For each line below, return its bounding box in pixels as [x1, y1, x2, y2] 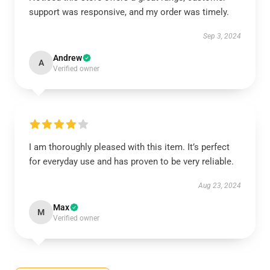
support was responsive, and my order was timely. [29, 7, 229, 17]
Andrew [53, 53, 82, 63]
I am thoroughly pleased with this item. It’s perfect [29, 142, 230, 152]
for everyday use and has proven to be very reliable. [29, 156, 234, 167]
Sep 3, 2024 [203, 32, 241, 40]
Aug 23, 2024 [198, 181, 241, 190]
